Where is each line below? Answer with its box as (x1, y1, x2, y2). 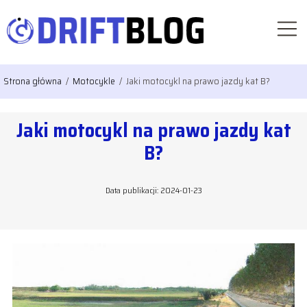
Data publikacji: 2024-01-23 (105, 184, 202, 197)
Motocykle (73, 73, 117, 89)
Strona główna (3, 73, 64, 89)
